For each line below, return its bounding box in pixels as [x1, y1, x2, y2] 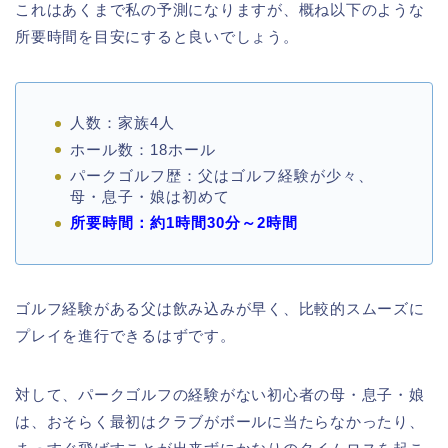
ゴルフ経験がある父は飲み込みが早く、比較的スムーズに [15, 300, 425, 318]
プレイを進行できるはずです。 [15, 327, 236, 345]
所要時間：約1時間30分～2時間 [70, 214, 298, 232]
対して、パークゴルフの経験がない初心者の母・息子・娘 [15, 386, 425, 404]
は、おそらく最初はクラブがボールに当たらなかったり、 [15, 413, 425, 431]
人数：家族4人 [70, 114, 175, 132]
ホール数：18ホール [70, 140, 216, 158]
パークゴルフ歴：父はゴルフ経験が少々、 [70, 167, 374, 185]
